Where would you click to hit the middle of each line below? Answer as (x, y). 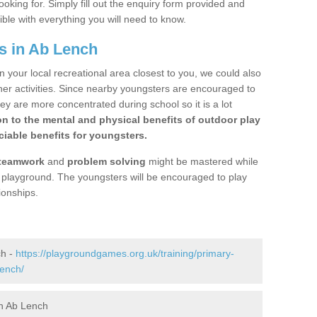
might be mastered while (202, 161)
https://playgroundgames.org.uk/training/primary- (125, 253)
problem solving (106, 161)
